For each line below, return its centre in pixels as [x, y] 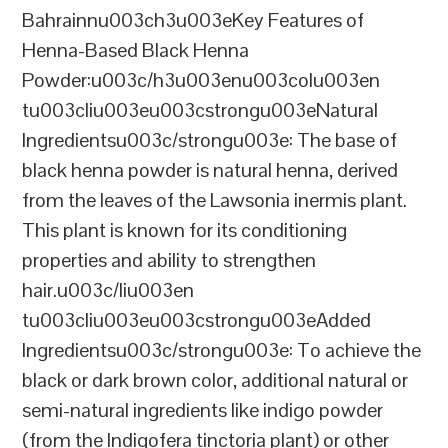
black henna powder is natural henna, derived [210, 170]
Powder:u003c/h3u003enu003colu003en [201, 80]
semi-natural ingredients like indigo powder [203, 410]
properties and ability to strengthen [169, 260]
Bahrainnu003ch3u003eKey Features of [193, 20]
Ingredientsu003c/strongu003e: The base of [210, 140]
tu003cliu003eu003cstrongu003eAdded [197, 320]
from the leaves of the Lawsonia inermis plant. [215, 200]
